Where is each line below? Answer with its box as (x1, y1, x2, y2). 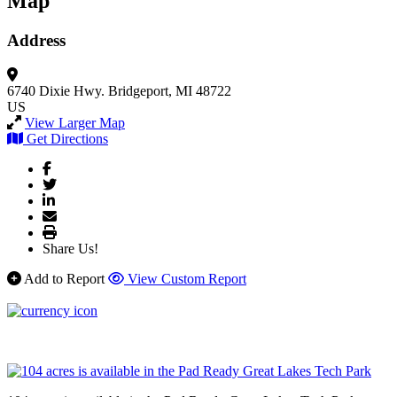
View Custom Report (128, 270, 246, 286)
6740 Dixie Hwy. (7, 82, 105, 98)
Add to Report (24, 270, 105, 286)
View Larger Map (25, 114, 125, 130)
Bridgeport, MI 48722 (108, 82, 231, 98)
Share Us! (43, 240, 98, 256)
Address (7, 31, 66, 51)
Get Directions (27, 130, 108, 146)
